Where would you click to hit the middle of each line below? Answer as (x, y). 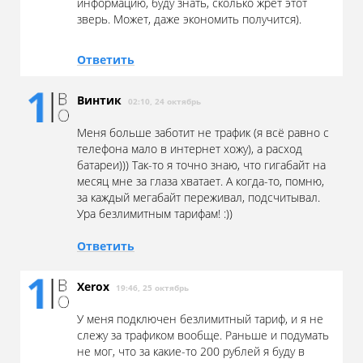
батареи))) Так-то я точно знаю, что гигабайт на (201, 165)
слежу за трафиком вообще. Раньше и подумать (203, 335)
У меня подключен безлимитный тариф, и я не (200, 319)
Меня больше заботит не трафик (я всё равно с (203, 133)
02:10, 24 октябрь (164, 102)
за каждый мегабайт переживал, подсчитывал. (199, 198)
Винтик (102, 100)
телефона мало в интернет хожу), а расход (190, 149)
